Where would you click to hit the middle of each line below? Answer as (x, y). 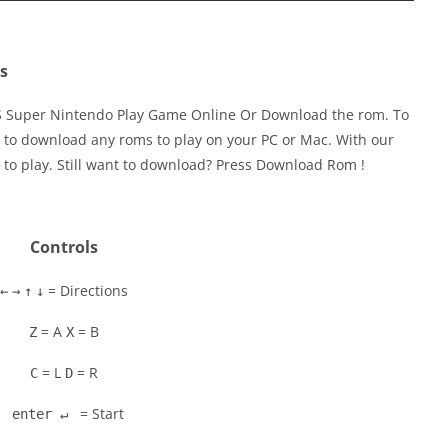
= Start (100, 413)
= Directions (86, 290)
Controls (64, 247)
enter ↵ (40, 414)
